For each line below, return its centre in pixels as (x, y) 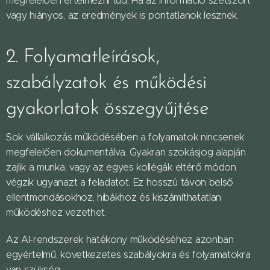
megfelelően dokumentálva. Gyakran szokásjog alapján (126, 152)
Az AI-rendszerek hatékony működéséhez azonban (120, 240)
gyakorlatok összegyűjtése (107, 109)
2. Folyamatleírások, (83, 57)
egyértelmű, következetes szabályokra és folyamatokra (128, 255)
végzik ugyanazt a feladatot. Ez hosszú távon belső (120, 182)
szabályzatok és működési (106, 83)
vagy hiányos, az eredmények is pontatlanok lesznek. (122, 15)
